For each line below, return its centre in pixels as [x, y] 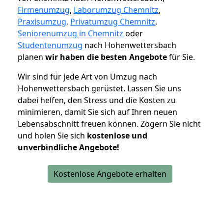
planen [31, 57]
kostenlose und [117, 136]
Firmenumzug [44, 10]
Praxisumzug [42, 22]
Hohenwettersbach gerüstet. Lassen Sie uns [99, 89]
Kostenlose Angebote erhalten [110, 174]
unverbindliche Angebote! [69, 148]
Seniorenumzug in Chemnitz [70, 34]
